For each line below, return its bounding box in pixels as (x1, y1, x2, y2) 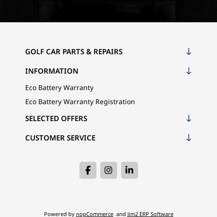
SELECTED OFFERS (25, 113, 87, 123)
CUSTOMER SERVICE (25, 132, 95, 142)
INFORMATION (25, 65, 78, 76)
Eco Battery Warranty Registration (25, 96, 135, 106)
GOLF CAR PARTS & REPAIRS (25, 46, 123, 56)
